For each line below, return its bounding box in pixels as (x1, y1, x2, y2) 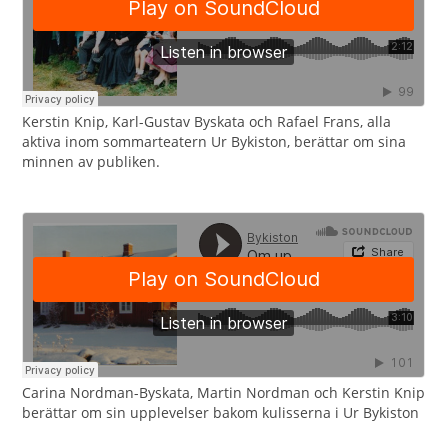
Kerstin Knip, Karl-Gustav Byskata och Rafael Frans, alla (22, 112, 392, 132)
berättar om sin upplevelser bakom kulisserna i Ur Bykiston (22, 403, 420, 423)
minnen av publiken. (22, 152, 161, 172)
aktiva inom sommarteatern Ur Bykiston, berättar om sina (22, 132, 407, 152)
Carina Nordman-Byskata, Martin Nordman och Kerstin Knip (22, 383, 426, 403)
